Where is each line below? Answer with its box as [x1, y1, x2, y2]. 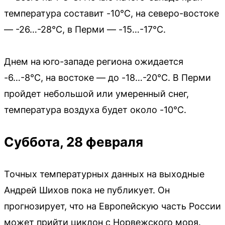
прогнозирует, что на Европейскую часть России [4, 200, 221, 211]
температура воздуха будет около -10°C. [4, 104, 186, 115]
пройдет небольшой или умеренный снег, [4, 88, 189, 99]
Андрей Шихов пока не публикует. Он [4, 184, 170, 195]
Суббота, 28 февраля [4, 134, 143, 150]
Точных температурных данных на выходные [4, 168, 204, 179]
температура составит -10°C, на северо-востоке [4, 8, 219, 19]
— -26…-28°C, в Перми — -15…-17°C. [4, 24, 166, 35]
